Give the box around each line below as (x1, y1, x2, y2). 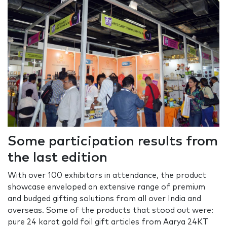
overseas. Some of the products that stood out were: (8, 207, 213, 215)
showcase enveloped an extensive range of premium (8, 183, 205, 192)
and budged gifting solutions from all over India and (8, 195, 201, 203)
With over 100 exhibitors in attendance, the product (8, 172, 206, 180)
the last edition (8, 151, 107, 165)
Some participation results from (8, 135, 218, 149)
